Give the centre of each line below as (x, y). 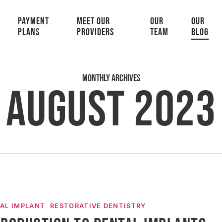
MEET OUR (93, 21)
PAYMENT (33, 21)
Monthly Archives (111, 78)
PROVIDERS (95, 32)
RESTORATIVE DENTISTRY (98, 206)
